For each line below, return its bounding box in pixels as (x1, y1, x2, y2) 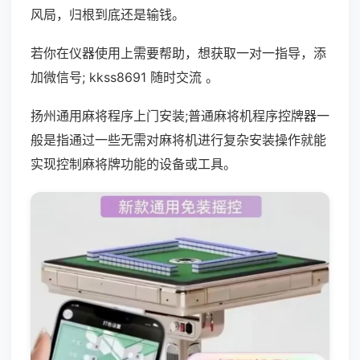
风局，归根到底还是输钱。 (31, 6, 185, 22)
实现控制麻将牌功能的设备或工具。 (31, 156, 236, 172)
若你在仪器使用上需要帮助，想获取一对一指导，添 (31, 45, 326, 61)
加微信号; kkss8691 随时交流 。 (31, 69, 219, 85)
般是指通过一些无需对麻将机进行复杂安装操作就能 (31, 132, 326, 148)
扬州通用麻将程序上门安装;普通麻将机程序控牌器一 (31, 108, 329, 124)
